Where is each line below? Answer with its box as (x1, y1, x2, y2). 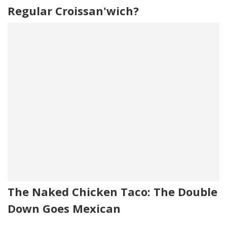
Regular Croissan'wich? (8, 3, 139, 18)
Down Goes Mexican (8, 201, 121, 216)
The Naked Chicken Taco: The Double (8, 184, 217, 200)
